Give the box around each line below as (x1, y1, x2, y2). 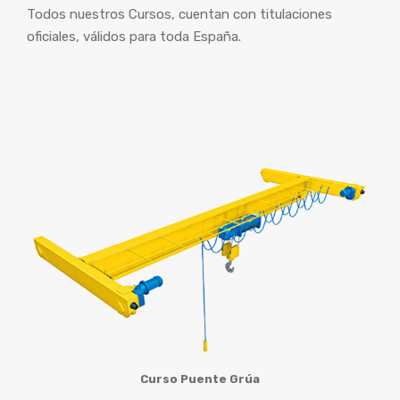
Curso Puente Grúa (140, 371, 260, 386)
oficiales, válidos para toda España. (27, 29, 241, 45)
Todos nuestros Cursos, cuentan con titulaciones (27, 6, 332, 22)
